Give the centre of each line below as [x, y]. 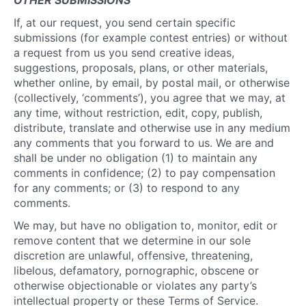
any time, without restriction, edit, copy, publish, [138, 113]
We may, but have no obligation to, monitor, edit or [145, 225]
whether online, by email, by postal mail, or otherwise [152, 83]
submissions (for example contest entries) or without [151, 38]
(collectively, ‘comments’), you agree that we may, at [150, 98]
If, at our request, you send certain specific [125, 23]
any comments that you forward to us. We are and [144, 143]
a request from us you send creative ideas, [124, 53]
